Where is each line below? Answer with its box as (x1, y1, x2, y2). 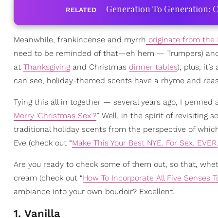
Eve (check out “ (14, 138, 72, 147)
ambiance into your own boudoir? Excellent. (14, 187, 175, 196)
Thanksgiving (23, 62, 70, 72)
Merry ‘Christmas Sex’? (14, 111, 96, 120)
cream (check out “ (14, 173, 83, 182)
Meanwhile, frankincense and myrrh (14, 35, 146, 44)
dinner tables (129, 62, 177, 72)
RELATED (65, 6, 96, 14)
